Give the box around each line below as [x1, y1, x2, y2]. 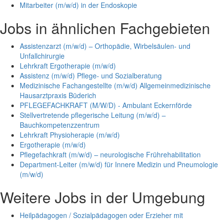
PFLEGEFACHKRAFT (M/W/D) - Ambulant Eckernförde [20, 100, 192, 110]
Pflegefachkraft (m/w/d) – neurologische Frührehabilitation [20, 149, 201, 160]
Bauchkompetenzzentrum [20, 120, 100, 130]
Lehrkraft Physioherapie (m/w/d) [20, 130, 120, 140]
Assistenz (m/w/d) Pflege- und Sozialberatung [20, 71, 162, 81]
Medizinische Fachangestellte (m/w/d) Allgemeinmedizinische [20, 80, 211, 91]
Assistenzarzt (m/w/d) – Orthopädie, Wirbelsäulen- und [20, 41, 190, 51]
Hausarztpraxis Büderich [20, 90, 96, 101]
